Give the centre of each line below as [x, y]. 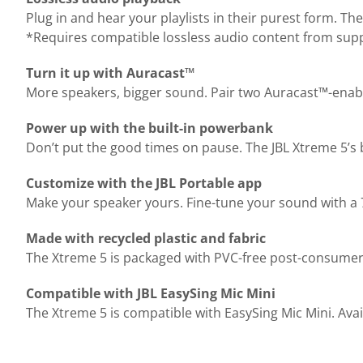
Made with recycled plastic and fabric [146, 238]
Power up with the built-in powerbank [149, 128]
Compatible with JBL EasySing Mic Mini [151, 293]
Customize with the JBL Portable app [144, 183]
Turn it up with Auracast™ [110, 73]
